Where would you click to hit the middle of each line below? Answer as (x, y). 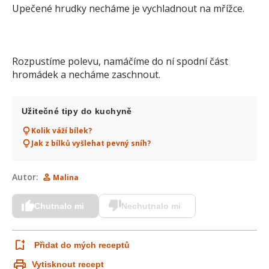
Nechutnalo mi (151, 206)
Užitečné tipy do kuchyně (77, 111)
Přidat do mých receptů (82, 245)
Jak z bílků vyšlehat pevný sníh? (91, 143)
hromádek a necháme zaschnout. (86, 74)
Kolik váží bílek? (62, 131)
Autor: (25, 177)
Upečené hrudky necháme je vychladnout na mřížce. (128, 8)
